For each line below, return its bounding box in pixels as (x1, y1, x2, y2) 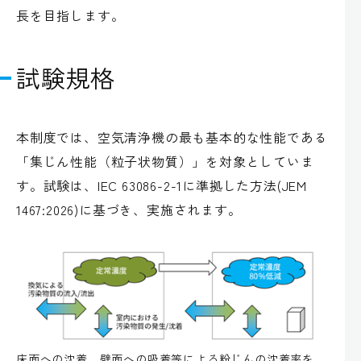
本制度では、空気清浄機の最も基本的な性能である (16, 127, 328, 147)
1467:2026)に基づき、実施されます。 (16, 200, 242, 220)
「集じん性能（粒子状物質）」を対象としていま (16, 151, 314, 172)
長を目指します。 (16, 6, 125, 26)
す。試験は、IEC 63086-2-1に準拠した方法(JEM (16, 176, 307, 196)
